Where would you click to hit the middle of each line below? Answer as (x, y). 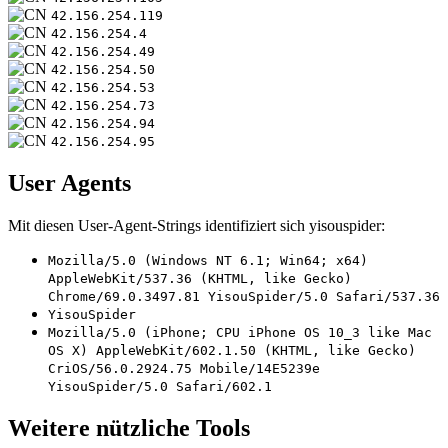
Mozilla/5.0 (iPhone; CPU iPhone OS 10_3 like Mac (240, 332)
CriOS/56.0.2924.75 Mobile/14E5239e (184, 368)
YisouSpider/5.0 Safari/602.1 (160, 386)
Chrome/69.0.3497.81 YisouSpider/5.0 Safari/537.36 (244, 296)
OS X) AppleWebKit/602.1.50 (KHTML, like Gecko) (232, 350)
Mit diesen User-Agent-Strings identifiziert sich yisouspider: (196, 225)
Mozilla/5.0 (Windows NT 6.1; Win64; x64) (208, 260)
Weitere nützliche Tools (129, 427)
